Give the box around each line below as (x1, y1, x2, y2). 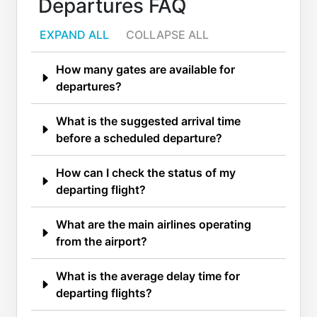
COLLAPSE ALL (126, 27, 209, 42)
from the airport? (56, 234, 147, 248)
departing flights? (56, 285, 152, 300)
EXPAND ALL (40, 27, 109, 42)
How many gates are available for (56, 62, 235, 76)
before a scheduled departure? (56, 130, 222, 145)
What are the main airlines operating (56, 217, 251, 231)
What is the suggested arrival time (56, 113, 241, 128)
